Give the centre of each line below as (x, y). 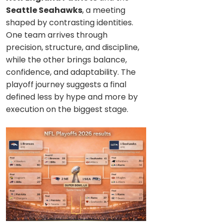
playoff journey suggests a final (66, 85)
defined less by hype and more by (72, 97)
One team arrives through (57, 35)
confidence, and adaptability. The (71, 72)
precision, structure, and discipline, (73, 48)
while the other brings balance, (66, 60)
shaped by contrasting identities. (70, 23)
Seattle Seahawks (44, 10)
